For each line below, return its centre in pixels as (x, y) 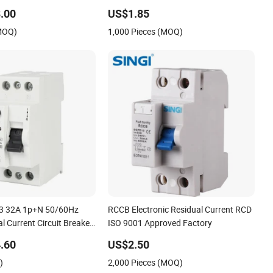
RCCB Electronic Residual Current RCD (180, 209)
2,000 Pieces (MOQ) (146, 262)
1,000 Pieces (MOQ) (146, 31)
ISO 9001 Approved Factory (160, 222)
